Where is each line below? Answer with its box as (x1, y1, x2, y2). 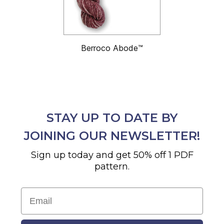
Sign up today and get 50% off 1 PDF (30, 149, 193, 160)
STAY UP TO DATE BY (46, 110, 177, 125)
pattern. (94, 160, 129, 172)
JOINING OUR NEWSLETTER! (24, 128, 200, 143)
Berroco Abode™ (81, 42, 143, 53)
